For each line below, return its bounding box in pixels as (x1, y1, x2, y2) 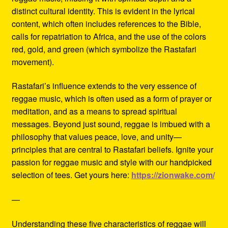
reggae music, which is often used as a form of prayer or (11, 93, 212, 105)
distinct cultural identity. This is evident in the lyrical (11, 5, 195, 17)
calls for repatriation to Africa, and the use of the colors (11, 30, 206, 42)
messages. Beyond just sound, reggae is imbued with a (11, 118, 210, 130)
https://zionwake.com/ (131, 169, 215, 181)
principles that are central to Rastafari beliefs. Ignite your (11, 144, 213, 156)
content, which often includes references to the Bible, (11, 17, 201, 30)
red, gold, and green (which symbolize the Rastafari (11, 43, 196, 55)
